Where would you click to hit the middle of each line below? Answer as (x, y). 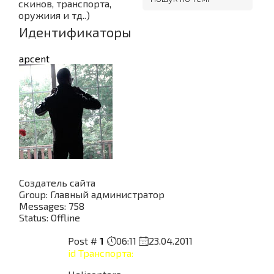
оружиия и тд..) (54, 15)
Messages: (44, 206)
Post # (84, 241)
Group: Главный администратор (92, 194)
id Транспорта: (101, 253)
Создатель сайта (57, 183)
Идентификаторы (75, 32)
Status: (35, 217)
